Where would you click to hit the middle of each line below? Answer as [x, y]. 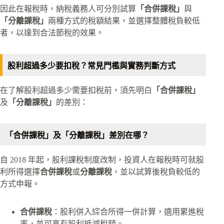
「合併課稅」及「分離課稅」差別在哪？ [77, 135]
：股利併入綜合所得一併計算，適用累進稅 [128, 211]
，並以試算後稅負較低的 [156, 171]
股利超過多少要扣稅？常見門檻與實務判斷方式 [93, 65]
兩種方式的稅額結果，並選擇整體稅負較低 [124, 20]
